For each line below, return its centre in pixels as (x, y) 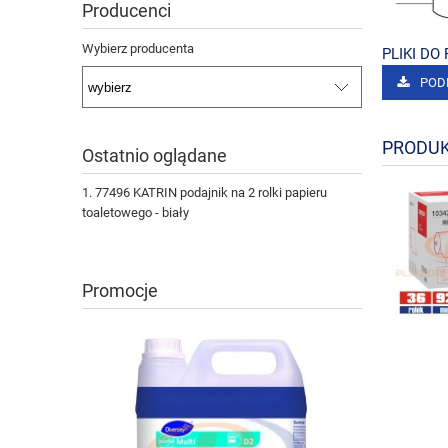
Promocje (120, 291)
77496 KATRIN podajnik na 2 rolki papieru (211, 193)
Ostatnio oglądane (154, 156)
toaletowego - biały (135, 213)
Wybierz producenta (138, 48)
